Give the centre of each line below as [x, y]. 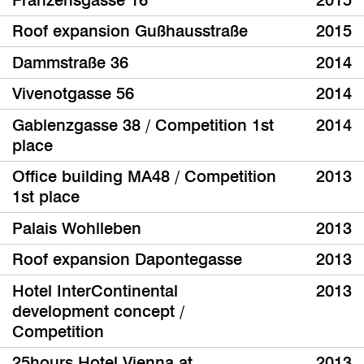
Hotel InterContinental [95, 290]
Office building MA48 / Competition [144, 177]
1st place [46, 197]
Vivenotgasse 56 [73, 94]
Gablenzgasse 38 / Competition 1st [143, 125]
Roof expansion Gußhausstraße [130, 31]
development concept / [98, 311]
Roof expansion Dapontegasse [127, 260]
